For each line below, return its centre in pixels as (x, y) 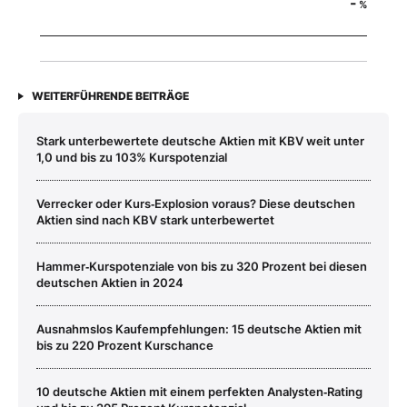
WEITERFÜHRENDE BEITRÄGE (110, 96)
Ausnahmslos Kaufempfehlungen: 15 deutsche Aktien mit (199, 329)
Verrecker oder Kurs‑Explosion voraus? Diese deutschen (196, 204)
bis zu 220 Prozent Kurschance (125, 346)
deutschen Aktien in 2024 (110, 283)
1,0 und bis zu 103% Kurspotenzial (132, 158)
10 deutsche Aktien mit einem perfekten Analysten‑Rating (199, 392)
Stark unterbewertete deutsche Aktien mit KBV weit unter (200, 141)
